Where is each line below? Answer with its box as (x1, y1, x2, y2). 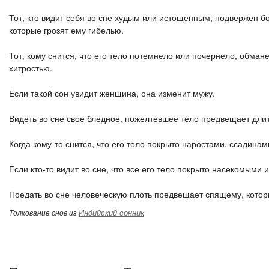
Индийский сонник (79, 207, 144, 218)
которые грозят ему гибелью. (9, 24, 124, 36)
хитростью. (9, 62, 52, 74)
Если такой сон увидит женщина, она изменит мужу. (9, 87, 215, 99)
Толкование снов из (9, 207, 79, 217)
